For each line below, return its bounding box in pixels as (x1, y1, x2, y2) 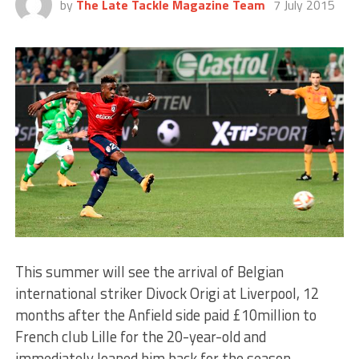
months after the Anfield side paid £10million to (14, 303, 317, 326)
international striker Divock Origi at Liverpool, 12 (14, 281, 319, 305)
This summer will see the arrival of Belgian (14, 260, 284, 283)
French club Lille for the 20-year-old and (14, 325, 266, 348)
